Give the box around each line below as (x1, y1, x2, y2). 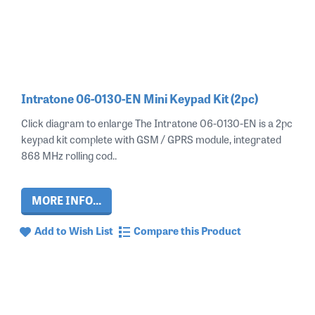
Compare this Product (134, 222, 241, 239)
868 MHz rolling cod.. (21, 147, 117, 164)
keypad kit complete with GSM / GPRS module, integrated (21, 131, 281, 148)
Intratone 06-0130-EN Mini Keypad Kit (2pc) (21, 89, 258, 108)
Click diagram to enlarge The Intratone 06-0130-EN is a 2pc (21, 115, 292, 131)
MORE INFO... (32, 191, 101, 209)
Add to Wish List (34, 222, 113, 239)
